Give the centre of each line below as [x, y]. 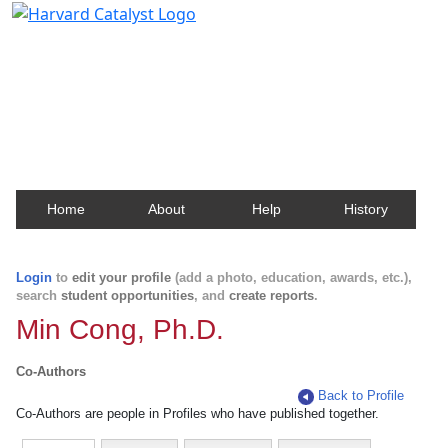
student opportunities [127, 295]
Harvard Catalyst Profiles [138, 45]
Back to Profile [361, 395]
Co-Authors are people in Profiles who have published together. [197, 413]
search [38, 295]
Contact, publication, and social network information [223, 74]
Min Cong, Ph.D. [120, 329]
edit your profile [121, 277]
